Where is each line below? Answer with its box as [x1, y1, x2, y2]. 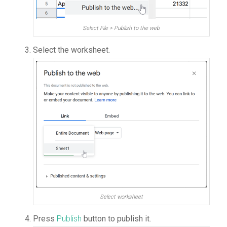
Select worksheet [99, 193, 143, 200]
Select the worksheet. [32, 45, 110, 55]
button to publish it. [81, 213, 151, 223]
